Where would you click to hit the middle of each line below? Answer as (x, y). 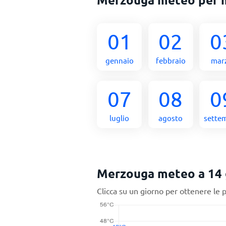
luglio (120, 118)
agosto (171, 118)
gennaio (119, 60)
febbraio (171, 60)
